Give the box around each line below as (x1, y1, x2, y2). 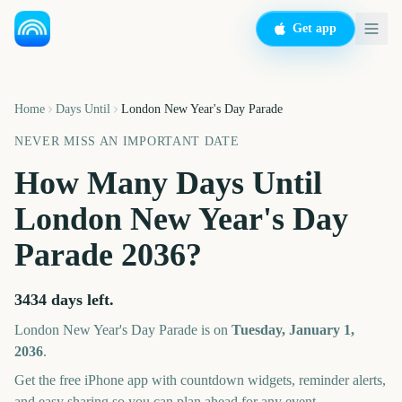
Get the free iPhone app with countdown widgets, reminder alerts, (14, 372, 386, 388)
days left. (47, 291, 114, 309)
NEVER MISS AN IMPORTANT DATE (14, 135, 240, 148)
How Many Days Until (14, 165, 322, 201)
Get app (293, 22, 336, 35)
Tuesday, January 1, (232, 322, 354, 337)
